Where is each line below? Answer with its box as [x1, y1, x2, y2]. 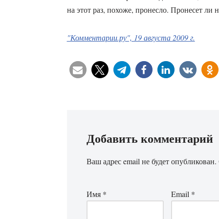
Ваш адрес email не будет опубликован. [86, 156, 217, 167]
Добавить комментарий [86, 130, 213, 147]
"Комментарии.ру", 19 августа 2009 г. [66, 32, 195, 43]
